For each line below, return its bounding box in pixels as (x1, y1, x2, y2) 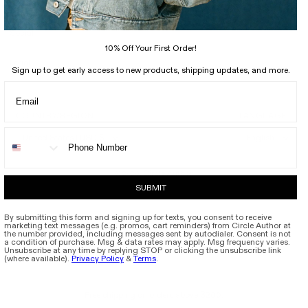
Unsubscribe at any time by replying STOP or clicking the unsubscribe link (4, 246, 281, 254)
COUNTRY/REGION (15, 111, 94, 120)
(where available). (4, 254, 71, 263)
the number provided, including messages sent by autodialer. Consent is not (4, 230, 291, 238)
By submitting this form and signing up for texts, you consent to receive (4, 213, 272, 221)
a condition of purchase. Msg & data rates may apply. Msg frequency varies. (4, 238, 290, 246)
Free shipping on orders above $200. (85, 290, 223, 299)
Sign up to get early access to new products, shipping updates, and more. (11, 66, 290, 74)
